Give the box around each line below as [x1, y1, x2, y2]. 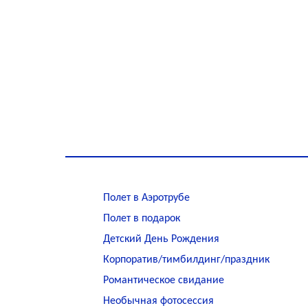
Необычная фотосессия [102, 296, 214, 307]
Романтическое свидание [102, 275, 224, 286]
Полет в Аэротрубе [102, 192, 190, 203]
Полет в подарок [102, 213, 180, 224]
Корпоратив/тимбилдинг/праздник [102, 254, 269, 265]
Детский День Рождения [102, 234, 219, 245]
